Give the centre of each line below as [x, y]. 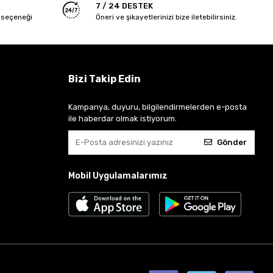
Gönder [232, 143]
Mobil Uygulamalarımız [118, 175]
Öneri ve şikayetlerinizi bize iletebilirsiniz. [166, 17]
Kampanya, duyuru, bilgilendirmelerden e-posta [157, 107]
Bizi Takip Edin [104, 79]
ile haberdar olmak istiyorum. [122, 118]
